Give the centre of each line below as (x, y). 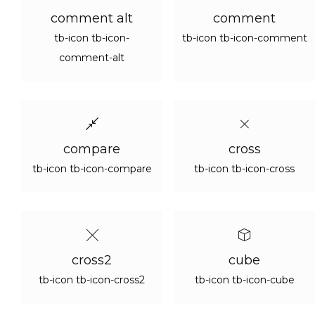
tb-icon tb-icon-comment (244, 38)
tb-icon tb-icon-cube (244, 280)
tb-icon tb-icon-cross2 (92, 280)
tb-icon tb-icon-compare (92, 169)
